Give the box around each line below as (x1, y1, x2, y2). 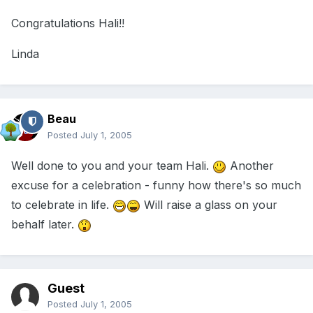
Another (226, 159, 274, 173)
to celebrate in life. (11, 198, 112, 212)
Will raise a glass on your (140, 198, 277, 212)
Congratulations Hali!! (11, 16, 124, 31)
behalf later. (11, 217, 78, 232)
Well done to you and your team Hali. (11, 159, 212, 173)
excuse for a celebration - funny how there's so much (11, 178, 301, 193)
